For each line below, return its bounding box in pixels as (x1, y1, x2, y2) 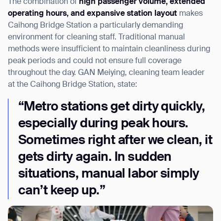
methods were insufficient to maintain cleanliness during (8, 45, 210, 54)
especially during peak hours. (18, 117, 188, 131)
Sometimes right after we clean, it (18, 134, 213, 147)
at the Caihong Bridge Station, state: (8, 81, 137, 89)
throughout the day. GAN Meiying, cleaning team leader (8, 69, 205, 77)
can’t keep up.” (18, 184, 106, 198)
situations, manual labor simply (18, 168, 199, 181)
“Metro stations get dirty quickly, (18, 101, 205, 114)
